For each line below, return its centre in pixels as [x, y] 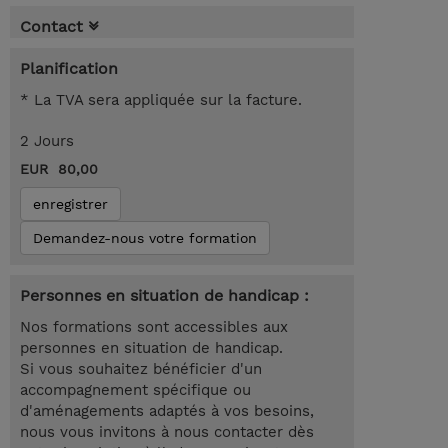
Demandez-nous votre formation [145, 238]
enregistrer [70, 204]
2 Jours [47, 141]
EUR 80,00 [59, 169]
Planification [69, 69]
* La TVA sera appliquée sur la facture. [161, 100]
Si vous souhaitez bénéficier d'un [141, 369]
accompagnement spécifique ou [135, 390]
